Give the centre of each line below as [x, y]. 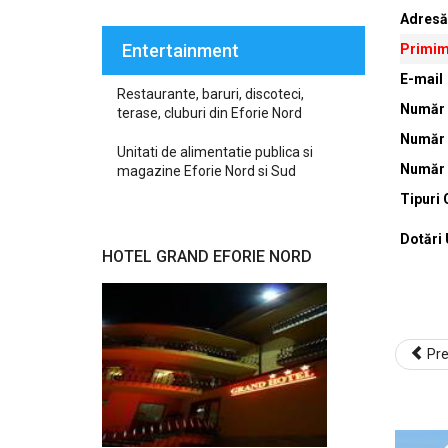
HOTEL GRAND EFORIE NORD [207, 256]
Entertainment [180, 50]
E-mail [421, 79]
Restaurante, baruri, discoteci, [210, 94]
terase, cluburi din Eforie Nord [209, 113]
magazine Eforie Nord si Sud [206, 171]
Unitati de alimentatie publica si [215, 152]
